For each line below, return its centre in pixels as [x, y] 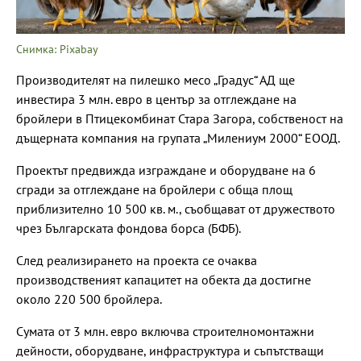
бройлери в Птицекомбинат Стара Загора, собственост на [180, 118]
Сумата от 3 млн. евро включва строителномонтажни [165, 331]
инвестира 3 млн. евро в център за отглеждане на [156, 99]
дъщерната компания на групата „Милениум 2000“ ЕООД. [178, 137]
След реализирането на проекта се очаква [137, 260]
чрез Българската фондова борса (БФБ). [129, 228]
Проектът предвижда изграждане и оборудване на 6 [166, 170]
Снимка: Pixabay [57, 49]
